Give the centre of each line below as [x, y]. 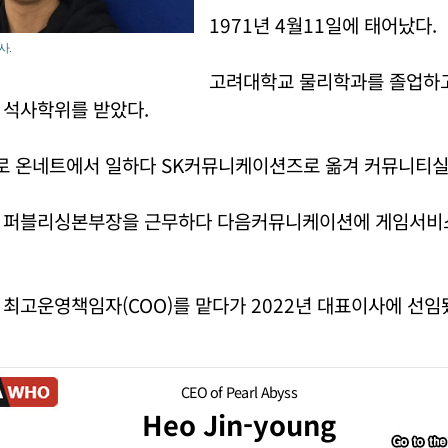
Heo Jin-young [239, 424]
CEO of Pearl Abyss [239, 391]
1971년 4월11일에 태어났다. [323, 24]
